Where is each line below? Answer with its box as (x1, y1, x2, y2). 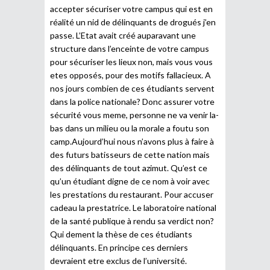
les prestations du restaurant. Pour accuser (50, 189, 213, 199)
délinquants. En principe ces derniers (50, 242, 188, 253)
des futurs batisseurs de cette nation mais (50, 149, 210, 160)
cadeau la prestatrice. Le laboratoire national (50, 202, 216, 213)
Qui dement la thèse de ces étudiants (50, 228, 192, 239)
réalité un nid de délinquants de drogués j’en (50, 16, 216, 27)
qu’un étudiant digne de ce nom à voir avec (50, 175, 210, 186)
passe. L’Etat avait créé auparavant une (50, 30, 196, 40)
